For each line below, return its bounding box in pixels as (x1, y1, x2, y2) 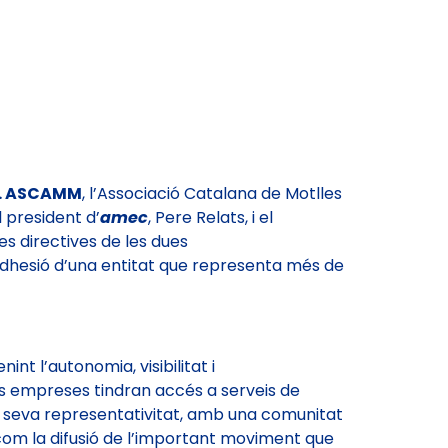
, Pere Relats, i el (148, 206, 273, 230)
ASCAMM (5, 182, 82, 206)
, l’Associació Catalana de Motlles (82, 182, 342, 206)
